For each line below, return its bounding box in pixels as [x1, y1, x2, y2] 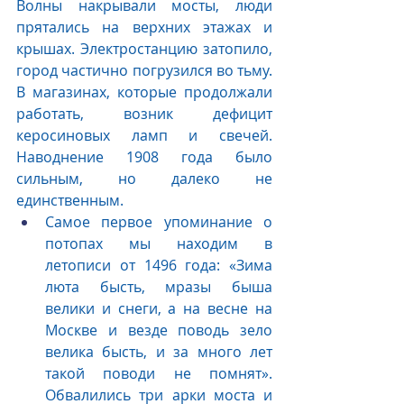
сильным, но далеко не [16, 169, 272, 189]
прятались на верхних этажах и [16, 17, 272, 38]
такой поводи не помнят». [45, 363, 272, 384]
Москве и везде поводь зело [45, 320, 272, 341]
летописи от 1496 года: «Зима [45, 255, 272, 276]
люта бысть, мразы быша [45, 277, 272, 298]
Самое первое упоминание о [45, 212, 272, 233]
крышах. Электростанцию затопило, [16, 39, 272, 60]
